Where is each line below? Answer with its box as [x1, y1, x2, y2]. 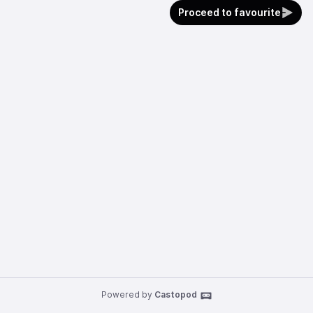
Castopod [154, 289, 197, 300]
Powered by [101, 289, 154, 300]
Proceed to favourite [178, 6, 281, 18]
